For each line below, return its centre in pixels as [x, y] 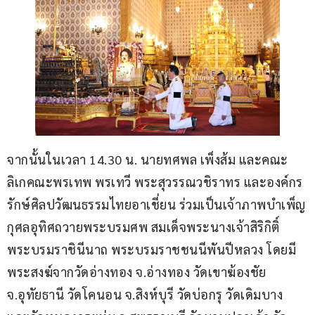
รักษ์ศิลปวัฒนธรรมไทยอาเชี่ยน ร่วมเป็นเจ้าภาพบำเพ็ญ [156, 205]
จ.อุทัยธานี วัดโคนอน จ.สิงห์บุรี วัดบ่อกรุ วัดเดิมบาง [147, 295]
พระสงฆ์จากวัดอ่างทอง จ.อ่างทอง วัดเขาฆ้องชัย [138, 272]
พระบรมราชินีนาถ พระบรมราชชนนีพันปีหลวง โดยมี [152, 250]
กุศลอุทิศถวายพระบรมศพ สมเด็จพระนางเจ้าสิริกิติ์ [145, 227]
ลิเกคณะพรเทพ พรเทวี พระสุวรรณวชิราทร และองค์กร [155, 182]
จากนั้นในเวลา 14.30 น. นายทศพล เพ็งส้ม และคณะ [149, 160]
